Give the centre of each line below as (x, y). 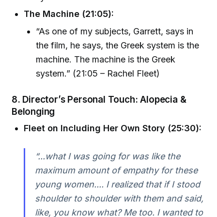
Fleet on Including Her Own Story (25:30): (113, 128)
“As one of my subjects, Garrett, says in (115, 31)
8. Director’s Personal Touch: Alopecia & (99, 99)
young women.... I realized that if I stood (117, 184)
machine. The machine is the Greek (106, 60)
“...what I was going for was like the (107, 156)
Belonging (33, 111)
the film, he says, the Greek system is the (118, 46)
